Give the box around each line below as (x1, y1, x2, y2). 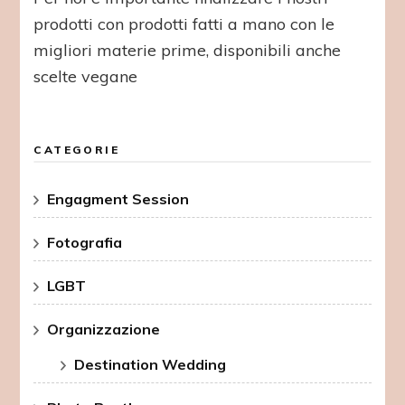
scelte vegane (33, 65, 138, 87)
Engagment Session (47, 189, 190, 208)
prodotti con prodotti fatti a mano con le (33, 13, 335, 34)
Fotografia (47, 232, 123, 251)
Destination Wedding (74, 354, 227, 373)
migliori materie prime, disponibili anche (33, 39, 342, 61)
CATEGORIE (33, 142, 120, 156)
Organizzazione (47, 319, 161, 338)
